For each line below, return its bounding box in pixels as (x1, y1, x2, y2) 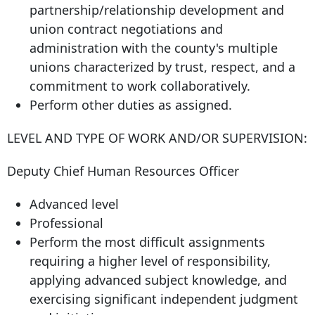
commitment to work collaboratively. (30, 77, 250, 95)
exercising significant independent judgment (30, 290, 298, 308)
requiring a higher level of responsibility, (30, 252, 271, 270)
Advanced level (30, 195, 119, 213)
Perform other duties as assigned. (30, 96, 232, 114)
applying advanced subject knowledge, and (30, 271, 287, 289)
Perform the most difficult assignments (30, 233, 265, 251)
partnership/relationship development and (30, 1, 284, 19)
